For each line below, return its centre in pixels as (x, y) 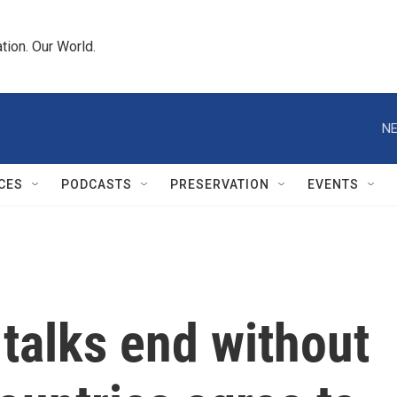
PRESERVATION (220, 184)
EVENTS (333, 184)
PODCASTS (97, 184)
